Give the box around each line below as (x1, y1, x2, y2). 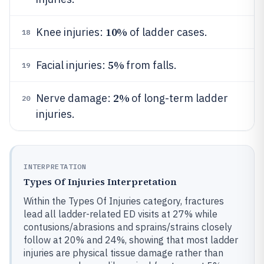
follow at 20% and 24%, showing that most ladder (24, 233, 238, 246)
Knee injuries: (36, 25, 105, 39)
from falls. (124, 58, 177, 72)
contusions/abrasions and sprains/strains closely (24, 220, 232, 233)
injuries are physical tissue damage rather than (24, 246, 223, 259)
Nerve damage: (36, 91, 113, 105)
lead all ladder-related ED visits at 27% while (24, 207, 217, 220)
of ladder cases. (127, 25, 207, 39)
